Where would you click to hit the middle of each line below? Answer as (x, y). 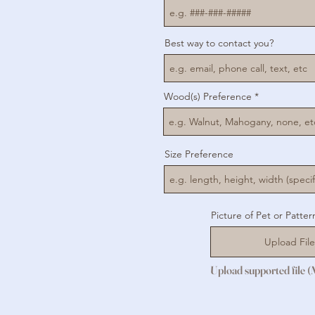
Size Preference (199, 154)
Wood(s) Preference (209, 97)
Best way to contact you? (219, 43)
